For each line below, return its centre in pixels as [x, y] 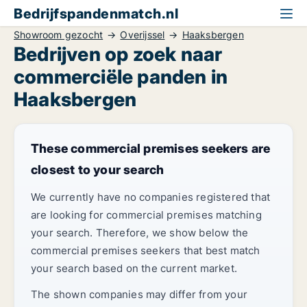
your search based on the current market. [134, 268]
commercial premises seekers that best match [146, 250]
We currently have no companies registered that [151, 197]
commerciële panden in [121, 77]
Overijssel [143, 35]
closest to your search [98, 170]
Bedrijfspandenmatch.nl [96, 14]
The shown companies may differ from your [139, 294]
